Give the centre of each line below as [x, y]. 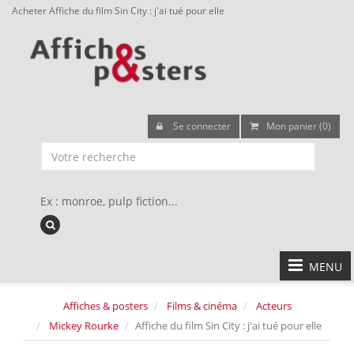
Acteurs [273, 306]
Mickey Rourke [84, 326]
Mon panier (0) [299, 126]
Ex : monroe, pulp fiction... [109, 201]
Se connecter [201, 126]
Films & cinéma [201, 306]
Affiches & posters [105, 306]
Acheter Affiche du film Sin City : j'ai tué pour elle [118, 10]
